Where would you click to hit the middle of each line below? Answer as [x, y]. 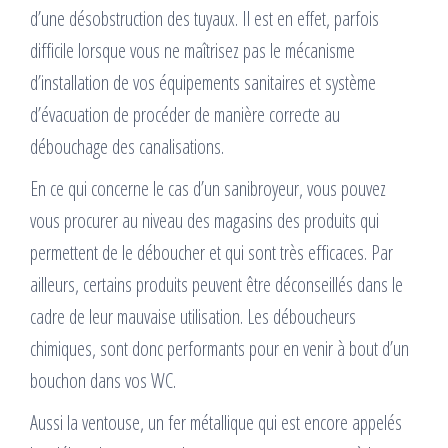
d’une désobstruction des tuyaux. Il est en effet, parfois [204, 19]
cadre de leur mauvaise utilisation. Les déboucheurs [193, 317]
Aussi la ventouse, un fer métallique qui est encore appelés [216, 423]
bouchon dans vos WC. [103, 381]
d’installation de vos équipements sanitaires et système [203, 83]
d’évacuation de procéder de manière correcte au [185, 115]
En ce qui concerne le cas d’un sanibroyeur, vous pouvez [208, 189]
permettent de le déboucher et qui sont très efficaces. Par [211, 253]
